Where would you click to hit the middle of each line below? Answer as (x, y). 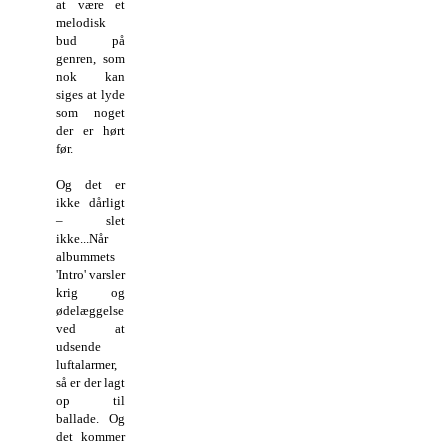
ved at (91, 328)
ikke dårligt (91, 202)
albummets (85, 256)
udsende (78, 346)
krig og (91, 292)
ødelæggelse (90, 310)
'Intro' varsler (91, 274)
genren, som (91, 58)
